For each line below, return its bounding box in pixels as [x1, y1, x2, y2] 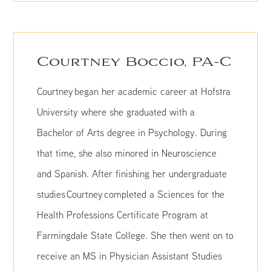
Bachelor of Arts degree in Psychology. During [37, 126, 227, 139]
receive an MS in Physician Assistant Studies [37, 250, 223, 262]
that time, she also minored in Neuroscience [37, 147, 217, 159]
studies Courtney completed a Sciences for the [37, 188, 225, 200]
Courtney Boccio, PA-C [37, 54, 232, 70]
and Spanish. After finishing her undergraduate [37, 168, 227, 180]
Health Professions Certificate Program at [37, 209, 209, 221]
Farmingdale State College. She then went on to [37, 229, 234, 241]
